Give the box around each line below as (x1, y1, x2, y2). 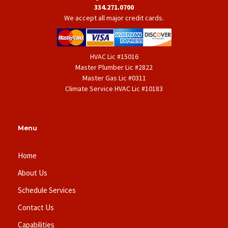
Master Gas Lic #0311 (82, 73, 146, 83)
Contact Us (18, 203, 54, 213)
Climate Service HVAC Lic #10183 (65, 84, 163, 94)
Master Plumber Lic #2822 (75, 63, 153, 72)
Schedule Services (18, 185, 76, 195)
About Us (18, 168, 47, 178)
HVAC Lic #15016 (90, 52, 138, 62)
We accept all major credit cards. (64, 13, 164, 22)
